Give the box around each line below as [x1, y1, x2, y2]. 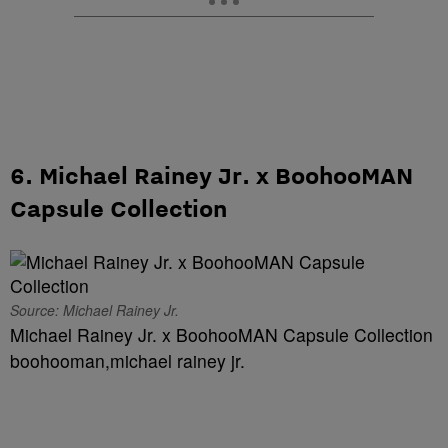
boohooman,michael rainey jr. [10, 348, 245, 374]
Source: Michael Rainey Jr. [10, 300, 179, 321]
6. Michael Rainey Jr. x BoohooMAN [10, 160, 413, 191]
